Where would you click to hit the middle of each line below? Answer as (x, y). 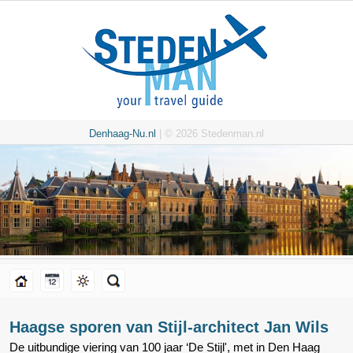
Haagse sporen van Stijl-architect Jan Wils (169, 327)
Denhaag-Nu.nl (123, 134)
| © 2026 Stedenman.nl (210, 134)
